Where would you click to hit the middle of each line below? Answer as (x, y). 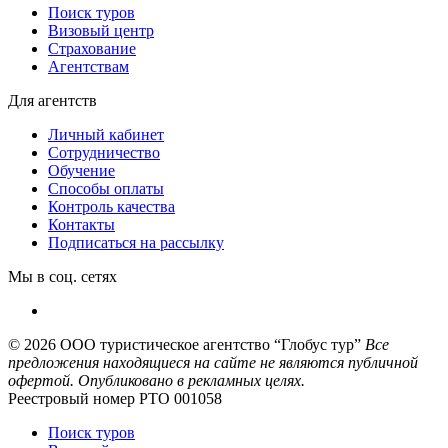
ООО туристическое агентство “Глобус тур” (210, 344)
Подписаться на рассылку (136, 242)
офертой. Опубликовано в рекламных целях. (156, 380)
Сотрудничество (104, 152)
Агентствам (88, 66)
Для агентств (52, 100)
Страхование (92, 48)
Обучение (81, 170)
